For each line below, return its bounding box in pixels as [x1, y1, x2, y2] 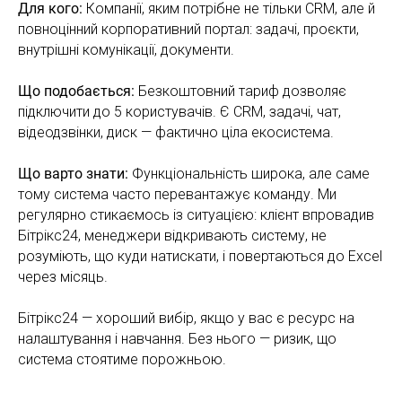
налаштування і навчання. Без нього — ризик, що [18, 329, 336, 347]
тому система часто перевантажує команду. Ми [18, 185, 336, 203]
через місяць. [18, 267, 108, 285]
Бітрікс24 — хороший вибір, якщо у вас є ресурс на [18, 309, 354, 327]
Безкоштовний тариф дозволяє [135, 82, 346, 100]
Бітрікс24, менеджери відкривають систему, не [18, 226, 327, 244]
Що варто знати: [18, 164, 132, 182]
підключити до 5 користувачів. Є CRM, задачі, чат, [18, 102, 341, 120]
